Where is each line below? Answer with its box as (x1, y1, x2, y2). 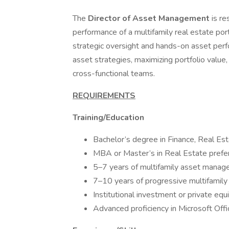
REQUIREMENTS (73, 90, 135, 101)
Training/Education (73, 112, 144, 123)
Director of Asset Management (88, 13, 212, 24)
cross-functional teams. (73, 68, 155, 79)
